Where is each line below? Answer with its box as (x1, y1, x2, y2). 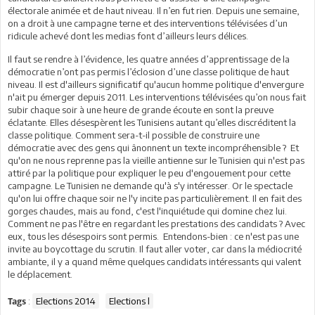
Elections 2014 (36, 295, 96, 307)
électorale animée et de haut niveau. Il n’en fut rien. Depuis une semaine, (8, 5, 300, 16)
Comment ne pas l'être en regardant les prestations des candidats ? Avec (8, 218, 305, 229)
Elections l (109, 295, 150, 307)
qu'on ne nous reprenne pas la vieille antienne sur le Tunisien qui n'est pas (8, 155, 304, 166)
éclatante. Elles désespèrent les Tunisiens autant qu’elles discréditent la (8, 117, 296, 128)
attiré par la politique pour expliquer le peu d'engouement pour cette (8, 167, 290, 179)
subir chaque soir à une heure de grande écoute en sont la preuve (8, 104, 274, 115)
